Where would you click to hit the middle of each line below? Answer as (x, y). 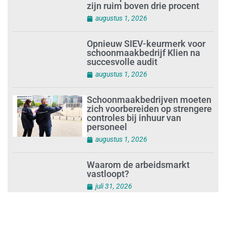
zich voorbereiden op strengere (150, 182)
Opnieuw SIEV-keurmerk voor (146, 64)
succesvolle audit (122, 82)
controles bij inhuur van (134, 191)
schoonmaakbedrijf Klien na (144, 73)
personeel (107, 200)
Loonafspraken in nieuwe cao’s (149, 7)
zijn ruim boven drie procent (143, 16)
